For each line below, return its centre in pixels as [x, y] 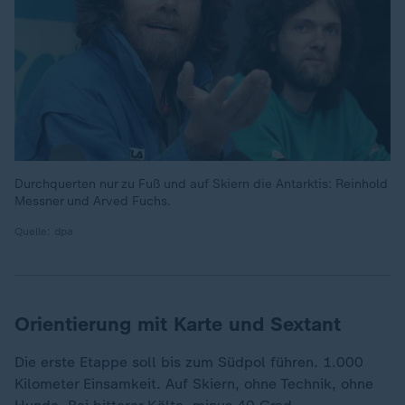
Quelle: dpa [44, 232]
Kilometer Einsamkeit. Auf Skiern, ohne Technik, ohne [194, 384]
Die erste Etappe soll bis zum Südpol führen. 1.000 [189, 363]
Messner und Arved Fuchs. [93, 202]
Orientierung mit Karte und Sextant [178, 325]
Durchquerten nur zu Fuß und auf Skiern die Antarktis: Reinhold [201, 184]
